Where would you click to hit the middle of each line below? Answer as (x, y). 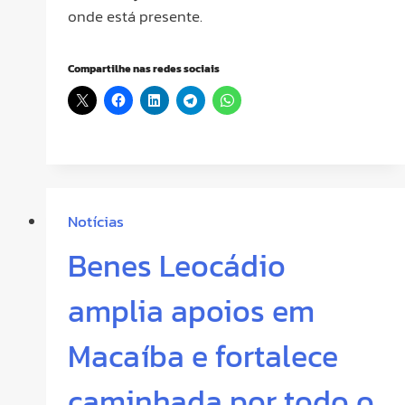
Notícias (96, 221)
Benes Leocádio (177, 265)
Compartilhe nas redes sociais (144, 69)
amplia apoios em (191, 311)
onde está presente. (135, 16)
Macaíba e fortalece (203, 356)
